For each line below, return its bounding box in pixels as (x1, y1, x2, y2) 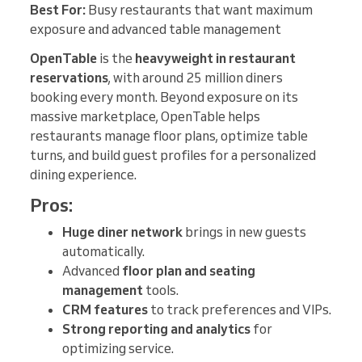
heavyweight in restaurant (135, 49, 296, 66)
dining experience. (30, 166, 137, 183)
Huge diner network (62, 223, 183, 240)
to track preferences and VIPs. (148, 301, 331, 318)
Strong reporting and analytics (62, 320, 250, 337)
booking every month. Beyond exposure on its (30, 88, 298, 105)
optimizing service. (62, 339, 174, 356)
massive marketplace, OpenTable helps (30, 107, 260, 124)
